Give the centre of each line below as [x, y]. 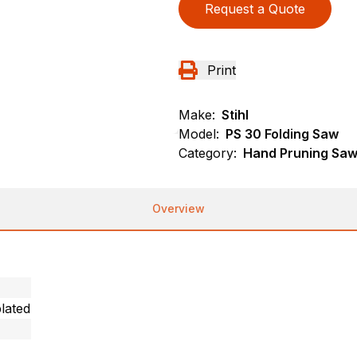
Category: [208, 153]
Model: [199, 134]
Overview [178, 208]
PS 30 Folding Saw [282, 134]
